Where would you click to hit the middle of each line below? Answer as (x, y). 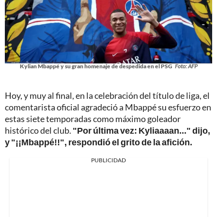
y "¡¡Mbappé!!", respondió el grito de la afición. (99, 142)
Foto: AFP (186, 66)
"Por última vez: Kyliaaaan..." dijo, (141, 130)
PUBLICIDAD (108, 160)
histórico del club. (39, 130)
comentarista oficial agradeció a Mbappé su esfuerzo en (108, 107)
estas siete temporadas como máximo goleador (93, 118)
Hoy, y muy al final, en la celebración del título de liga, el (107, 95)
